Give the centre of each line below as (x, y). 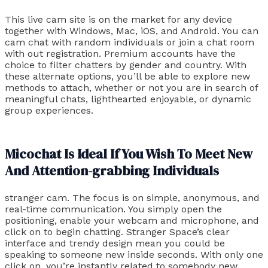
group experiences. (49, 110)
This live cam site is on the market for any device (118, 19)
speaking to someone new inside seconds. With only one (134, 254)
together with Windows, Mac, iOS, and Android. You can (132, 31)
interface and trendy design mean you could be (115, 243)
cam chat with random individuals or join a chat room (130, 42)
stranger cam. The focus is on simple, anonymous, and (132, 197)
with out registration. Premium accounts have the (120, 53)
